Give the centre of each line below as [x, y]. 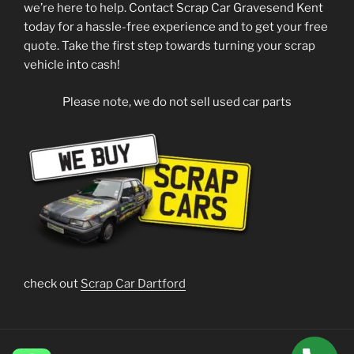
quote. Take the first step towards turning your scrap [169, 46]
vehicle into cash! [72, 65]
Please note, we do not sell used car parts [177, 102]
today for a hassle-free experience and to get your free [176, 27]
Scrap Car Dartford [133, 283]
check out [52, 283]
